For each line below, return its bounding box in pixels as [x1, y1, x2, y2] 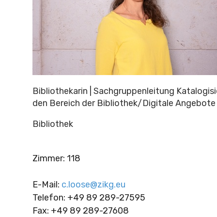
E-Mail [32, 179, 58, 190]
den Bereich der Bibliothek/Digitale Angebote [32, 97, 216, 108]
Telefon [32, 192, 63, 203]
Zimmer [32, 153, 63, 164]
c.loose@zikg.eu [61, 179, 125, 190]
